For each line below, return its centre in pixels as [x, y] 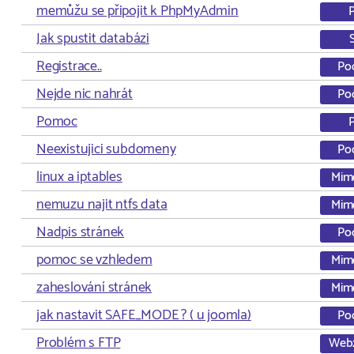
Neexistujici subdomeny [106, 149]
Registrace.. [69, 66]
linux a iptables [79, 177]
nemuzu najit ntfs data [102, 205]
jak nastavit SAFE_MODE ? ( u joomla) [144, 315]
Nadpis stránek [81, 232]
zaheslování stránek [94, 288]
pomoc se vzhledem [94, 260]
